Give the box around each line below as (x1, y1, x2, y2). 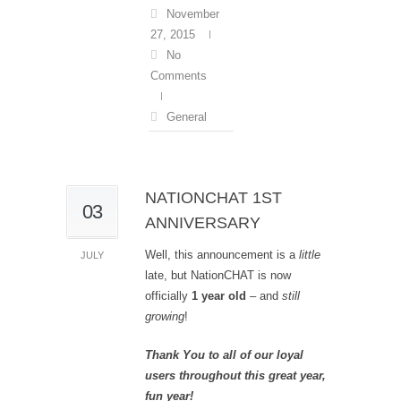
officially (145, 289, 192, 303)
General (166, 110, 207, 124)
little (299, 248, 320, 261)
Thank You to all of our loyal (145, 348, 303, 362)
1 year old (192, 289, 246, 303)
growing (145, 310, 184, 323)
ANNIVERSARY (145, 214, 260, 232)
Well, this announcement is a (145, 248, 299, 261)
